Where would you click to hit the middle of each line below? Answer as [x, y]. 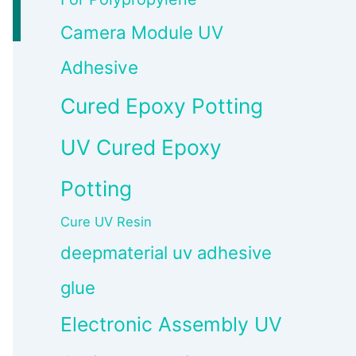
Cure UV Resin [106, 222]
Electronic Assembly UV [171, 325]
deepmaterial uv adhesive [166, 253]
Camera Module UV [142, 33]
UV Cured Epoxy [141, 147]
